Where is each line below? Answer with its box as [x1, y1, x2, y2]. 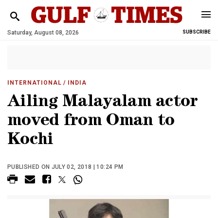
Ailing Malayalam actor [7, 94, 198, 111]
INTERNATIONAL [7, 79, 62, 86]
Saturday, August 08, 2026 [7, 29, 79, 36]
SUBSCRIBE [182, 29, 211, 35]
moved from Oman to [7, 113, 175, 130]
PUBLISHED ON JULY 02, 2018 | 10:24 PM [7, 163, 124, 170]
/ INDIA [61, 79, 87, 86]
